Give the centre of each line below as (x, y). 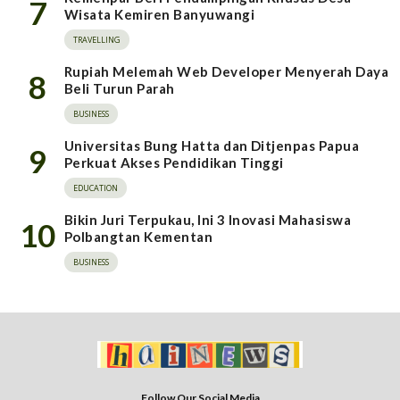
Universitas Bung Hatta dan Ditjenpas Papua (212, 145)
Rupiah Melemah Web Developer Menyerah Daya (227, 71)
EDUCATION (96, 187)
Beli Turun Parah (120, 88)
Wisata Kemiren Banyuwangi (159, 14)
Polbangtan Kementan (139, 236)
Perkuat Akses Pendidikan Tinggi (174, 162)
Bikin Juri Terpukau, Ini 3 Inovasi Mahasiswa (208, 219)
